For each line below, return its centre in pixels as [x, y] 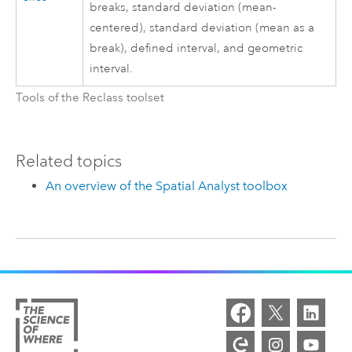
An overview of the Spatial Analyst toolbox [167, 186]
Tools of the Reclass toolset [90, 98]
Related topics [68, 161]
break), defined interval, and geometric [196, 48]
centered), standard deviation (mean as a [202, 27]
